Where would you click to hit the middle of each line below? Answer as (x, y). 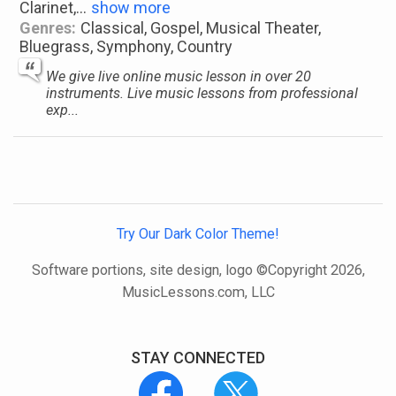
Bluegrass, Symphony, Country (126, 46)
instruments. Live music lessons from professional (202, 93)
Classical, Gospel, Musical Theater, (201, 28)
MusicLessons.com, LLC (198, 293)
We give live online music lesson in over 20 (179, 76)
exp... (62, 110)
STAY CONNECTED (198, 357)
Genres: (48, 28)
